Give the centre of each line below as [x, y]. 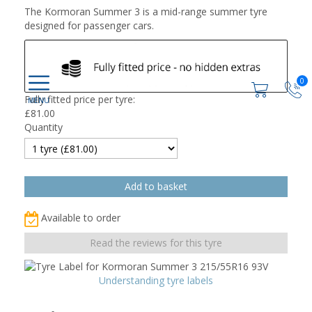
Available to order [81, 217]
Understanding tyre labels [156, 280]
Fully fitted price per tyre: [80, 99]
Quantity [44, 127]
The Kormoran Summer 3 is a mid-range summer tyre [146, 11]
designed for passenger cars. [89, 25]
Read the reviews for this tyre [156, 242]
